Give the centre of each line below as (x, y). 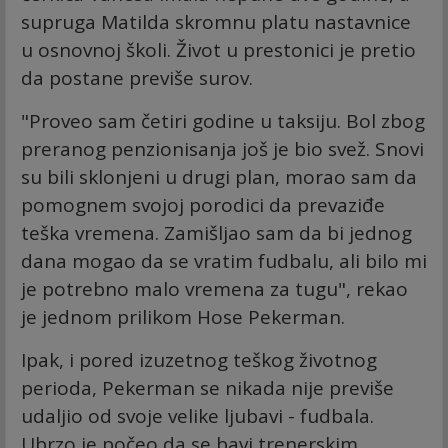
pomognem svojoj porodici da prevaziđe (203, 205)
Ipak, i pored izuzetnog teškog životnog (199, 360)
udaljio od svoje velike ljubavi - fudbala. (197, 416)
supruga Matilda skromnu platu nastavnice (216, 22)
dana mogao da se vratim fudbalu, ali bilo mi (224, 261)
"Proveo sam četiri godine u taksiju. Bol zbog (223, 121)
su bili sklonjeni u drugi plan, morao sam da (219, 177)
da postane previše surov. (137, 78)
